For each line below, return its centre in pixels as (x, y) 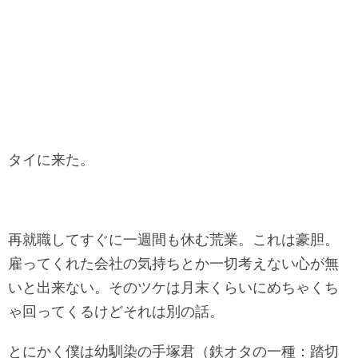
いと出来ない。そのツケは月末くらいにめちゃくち (173, 288)
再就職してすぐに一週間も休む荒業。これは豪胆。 (173, 240)
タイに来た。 (51, 160)
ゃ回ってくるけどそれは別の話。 (116, 312)
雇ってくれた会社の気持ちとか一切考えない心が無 (173, 264)
